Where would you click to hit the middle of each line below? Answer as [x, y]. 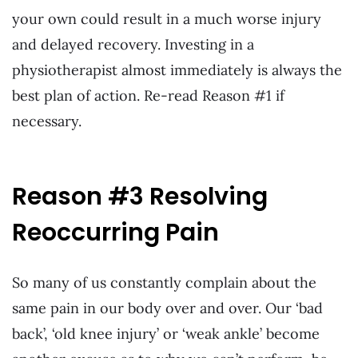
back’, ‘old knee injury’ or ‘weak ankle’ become [166, 333]
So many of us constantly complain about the [164, 282]
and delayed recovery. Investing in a [133, 45]
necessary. [47, 121]
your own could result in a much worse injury [167, 19]
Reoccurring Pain [115, 232]
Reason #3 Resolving [140, 196]
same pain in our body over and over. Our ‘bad [167, 308]
